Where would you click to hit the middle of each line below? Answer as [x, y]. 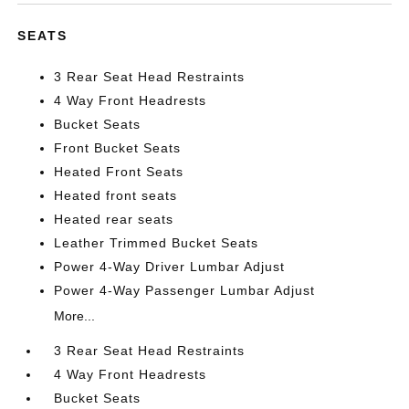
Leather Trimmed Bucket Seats [157, 243]
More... [75, 316]
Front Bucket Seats [118, 148]
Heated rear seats [114, 219]
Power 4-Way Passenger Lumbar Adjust [185, 290]
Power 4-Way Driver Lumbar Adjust [170, 267]
